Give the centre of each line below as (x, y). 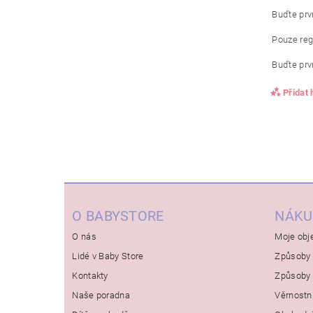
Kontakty (90, 275)
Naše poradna (101, 295)
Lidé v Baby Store (108, 256)
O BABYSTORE (118, 216)
